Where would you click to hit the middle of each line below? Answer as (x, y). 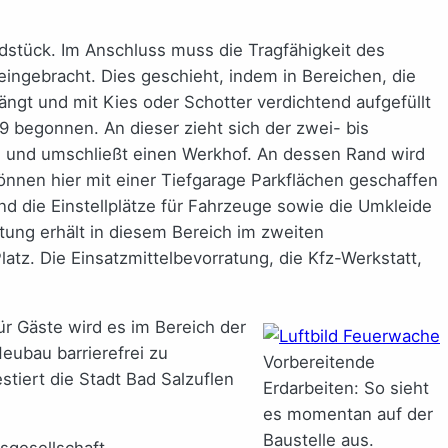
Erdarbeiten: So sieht (346, 387)
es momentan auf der (348, 413)
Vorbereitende (319, 361)
